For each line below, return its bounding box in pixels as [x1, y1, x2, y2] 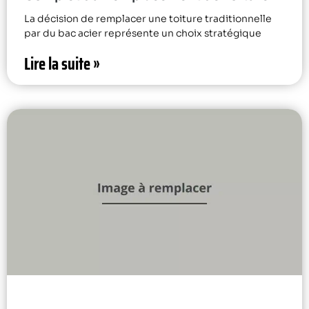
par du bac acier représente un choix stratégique [24, 26, 261, 39]
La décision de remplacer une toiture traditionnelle [24, 12, 272, 25]
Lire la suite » [24, 50, 100, 77]
